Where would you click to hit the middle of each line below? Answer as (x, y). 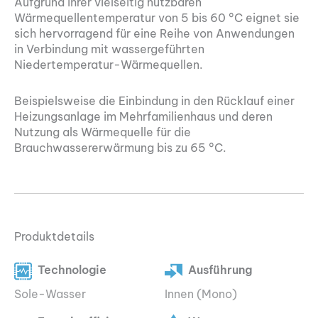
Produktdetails (54, 237)
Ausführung (220, 269)
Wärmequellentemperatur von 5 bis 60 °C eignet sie (157, 17)
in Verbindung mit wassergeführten (109, 49)
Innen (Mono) (201, 294)
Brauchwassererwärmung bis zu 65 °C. (120, 147)
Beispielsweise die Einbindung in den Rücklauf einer (154, 100)
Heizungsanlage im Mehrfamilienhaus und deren (143, 116)
